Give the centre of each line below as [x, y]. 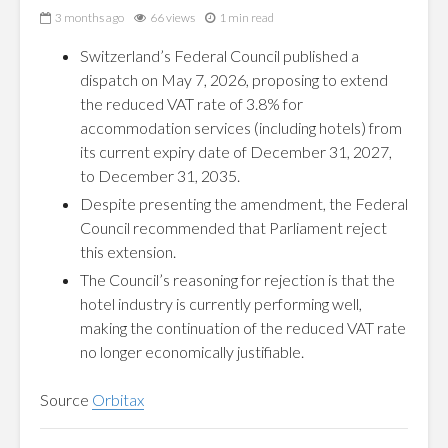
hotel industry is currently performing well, [221, 303]
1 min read [246, 18]
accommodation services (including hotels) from [241, 127]
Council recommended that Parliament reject [233, 227]
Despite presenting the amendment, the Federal [244, 203]
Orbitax [118, 399]
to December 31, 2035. [160, 175]
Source [66, 399]
